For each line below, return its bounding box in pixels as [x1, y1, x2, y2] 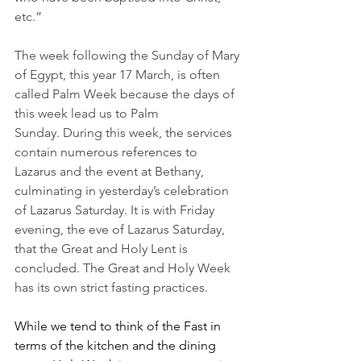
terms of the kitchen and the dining [15, 338, 219, 353]
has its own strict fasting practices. [15, 280, 208, 295]
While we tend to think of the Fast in [15, 318, 224, 334]
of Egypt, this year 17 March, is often [15, 67, 223, 82]
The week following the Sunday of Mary [15, 48, 243, 63]
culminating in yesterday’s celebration [15, 183, 232, 198]
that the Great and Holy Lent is [15, 241, 191, 256]
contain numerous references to [15, 144, 201, 160]
